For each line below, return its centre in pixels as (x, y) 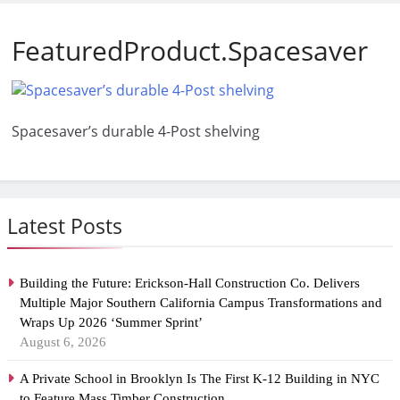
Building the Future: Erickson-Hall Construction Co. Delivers (190, 283)
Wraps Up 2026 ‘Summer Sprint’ (113, 323)
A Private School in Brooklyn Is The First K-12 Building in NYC (200, 379)
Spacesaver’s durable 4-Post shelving (136, 132)
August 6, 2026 (63, 342)
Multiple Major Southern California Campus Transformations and (201, 303)
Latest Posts (65, 226)
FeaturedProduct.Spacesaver (190, 51)
